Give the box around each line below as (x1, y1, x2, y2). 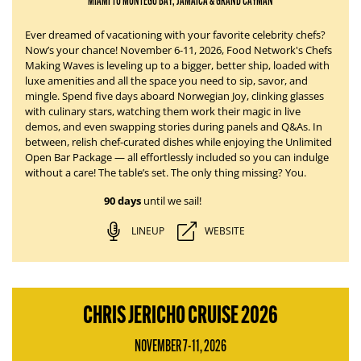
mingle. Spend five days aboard (25, 89, 177, 103)
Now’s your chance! (25, 43, 120, 57)
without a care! (25, 165, 98, 180)
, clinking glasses (247, 89, 324, 103)
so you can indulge (237, 150, 329, 164)
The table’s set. (98, 165, 171, 180)
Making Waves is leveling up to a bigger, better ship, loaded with (25, 58, 330, 73)
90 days (103, 193, 141, 209)
